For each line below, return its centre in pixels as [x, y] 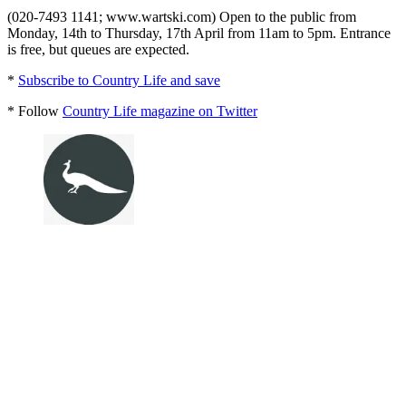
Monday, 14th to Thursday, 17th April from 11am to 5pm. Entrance [199, 33]
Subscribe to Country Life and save [119, 80]
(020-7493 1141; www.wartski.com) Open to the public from [182, 16]
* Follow [35, 111]
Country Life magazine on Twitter [160, 111]
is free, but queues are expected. [98, 49]
